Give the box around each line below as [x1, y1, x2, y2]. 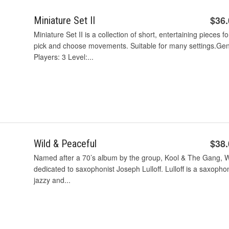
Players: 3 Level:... [34, 51, 94, 62]
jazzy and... [34, 175, 71, 186]
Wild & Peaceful [34, 138, 97, 150]
